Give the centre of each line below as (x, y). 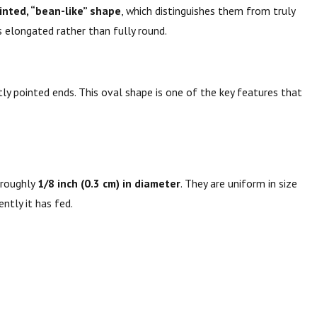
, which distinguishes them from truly (208, 10)
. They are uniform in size (238, 184)
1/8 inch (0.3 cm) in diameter (109, 184)
